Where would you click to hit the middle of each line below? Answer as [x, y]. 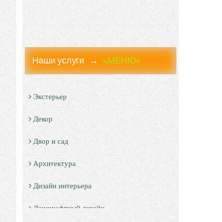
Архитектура [55, 164]
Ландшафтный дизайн [69, 208]
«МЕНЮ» [122, 60]
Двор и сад [51, 141]
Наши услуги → [68, 60]
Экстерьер [50, 97]
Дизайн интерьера [63, 186]
